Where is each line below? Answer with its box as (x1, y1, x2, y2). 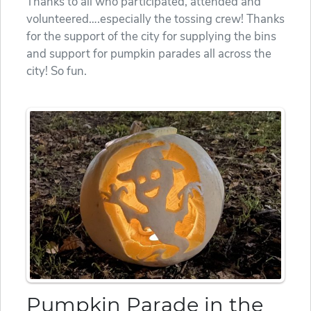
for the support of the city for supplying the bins (26, 28, 276, 45)
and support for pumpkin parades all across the (26, 46, 271, 62)
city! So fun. (26, 63, 87, 80)
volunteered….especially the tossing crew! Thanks (26, 11, 285, 28)
